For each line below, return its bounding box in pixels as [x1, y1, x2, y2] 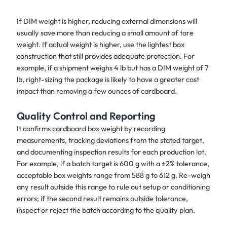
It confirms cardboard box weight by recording [16, 124, 165, 134]
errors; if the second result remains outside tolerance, [16, 194, 188, 204]
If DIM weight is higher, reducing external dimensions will [16, 16, 197, 26]
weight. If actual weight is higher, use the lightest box [16, 39, 184, 49]
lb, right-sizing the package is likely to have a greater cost [16, 74, 199, 84]
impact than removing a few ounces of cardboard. [16, 86, 177, 96]
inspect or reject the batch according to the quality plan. [16, 205, 195, 215]
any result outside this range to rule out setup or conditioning [16, 182, 210, 192]
